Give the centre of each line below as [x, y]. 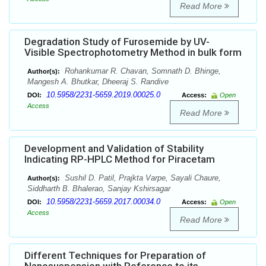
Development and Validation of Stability [114, 149]
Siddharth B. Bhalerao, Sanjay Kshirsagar [99, 189]
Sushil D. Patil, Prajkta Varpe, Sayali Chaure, [142, 178]
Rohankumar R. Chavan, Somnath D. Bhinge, [142, 71]
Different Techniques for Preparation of [115, 256]
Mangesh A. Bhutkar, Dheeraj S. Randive [98, 82]
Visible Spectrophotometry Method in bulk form [133, 53]
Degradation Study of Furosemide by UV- [117, 42]
